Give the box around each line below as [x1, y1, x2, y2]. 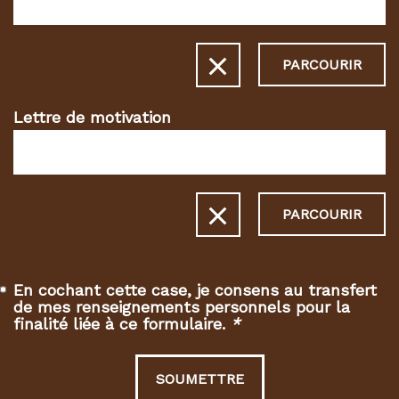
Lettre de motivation [13, 108, 171, 126]
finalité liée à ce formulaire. [13, 314, 232, 333]
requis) [240, 343, 289, 360]
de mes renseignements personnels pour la [13, 297, 351, 316]
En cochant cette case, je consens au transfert [13, 281, 378, 299]
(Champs [240, 328, 301, 345]
